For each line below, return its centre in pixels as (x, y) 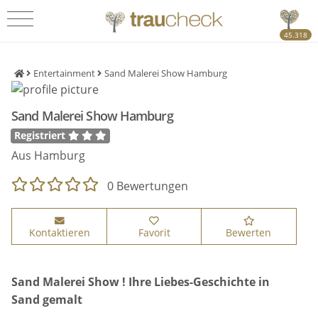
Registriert (42, 136)
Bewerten (249, 232)
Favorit (154, 232)
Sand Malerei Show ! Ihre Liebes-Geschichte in (141, 281)
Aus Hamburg (49, 156)
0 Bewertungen (144, 186)
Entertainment (65, 74)
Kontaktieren (59, 232)
